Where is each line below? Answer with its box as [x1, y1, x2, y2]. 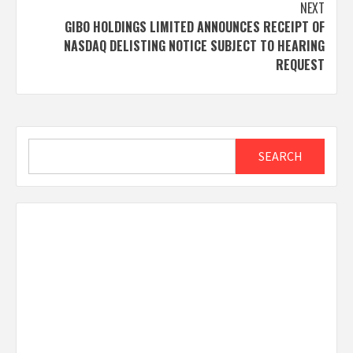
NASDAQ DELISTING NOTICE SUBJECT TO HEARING [64, 35, 325, 55]
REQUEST [276, 54, 325, 74]
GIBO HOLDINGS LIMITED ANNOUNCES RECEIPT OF [65, 17, 325, 36]
